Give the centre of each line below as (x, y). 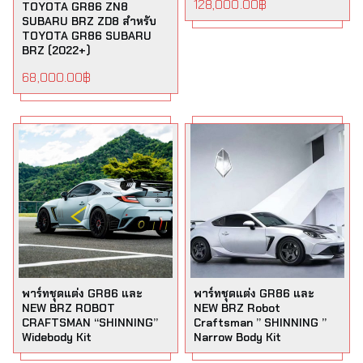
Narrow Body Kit (237, 337)
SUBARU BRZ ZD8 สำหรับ (90, 21)
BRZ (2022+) (57, 50)
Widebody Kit (57, 337)
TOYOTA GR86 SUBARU (87, 36)
